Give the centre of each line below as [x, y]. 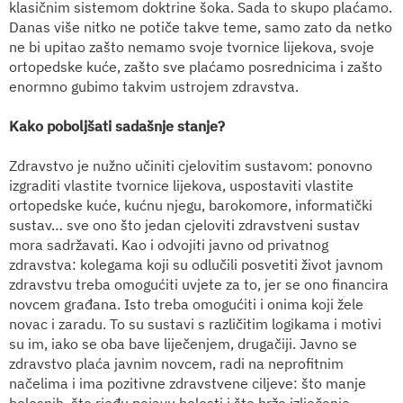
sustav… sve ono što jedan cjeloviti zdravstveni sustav [184, 224]
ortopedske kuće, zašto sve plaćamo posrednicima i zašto [196, 66]
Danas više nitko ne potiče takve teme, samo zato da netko [201, 27]
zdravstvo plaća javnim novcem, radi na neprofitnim [176, 363]
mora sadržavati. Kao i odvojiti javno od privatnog [169, 244]
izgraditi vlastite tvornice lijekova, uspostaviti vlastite [181, 185]
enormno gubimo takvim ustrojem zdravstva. [154, 86]
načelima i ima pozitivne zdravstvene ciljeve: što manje [188, 383]
